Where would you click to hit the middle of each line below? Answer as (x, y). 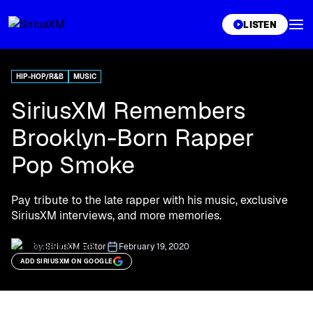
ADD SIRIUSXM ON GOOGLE (67, 261)
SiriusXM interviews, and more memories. (116, 216)
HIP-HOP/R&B (40, 77)
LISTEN (260, 24)
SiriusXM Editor (76, 247)
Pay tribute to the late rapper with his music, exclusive (150, 200)
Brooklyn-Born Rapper (133, 138)
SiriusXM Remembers (129, 110)
